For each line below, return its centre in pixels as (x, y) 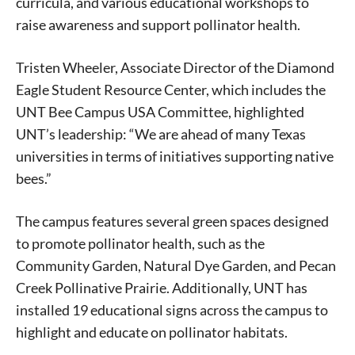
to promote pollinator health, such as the (140, 243)
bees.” (34, 178)
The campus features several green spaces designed (172, 221)
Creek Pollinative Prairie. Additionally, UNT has (162, 287)
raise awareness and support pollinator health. (158, 24)
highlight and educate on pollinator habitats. (152, 332)
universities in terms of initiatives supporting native (175, 156)
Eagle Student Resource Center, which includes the (171, 89)
